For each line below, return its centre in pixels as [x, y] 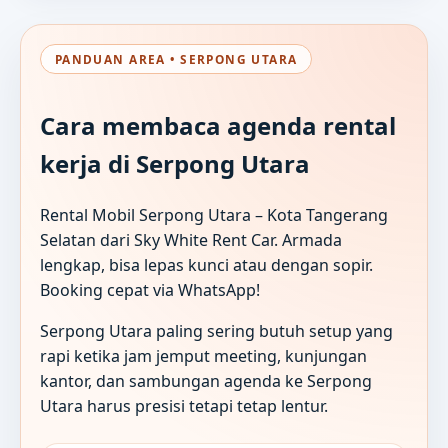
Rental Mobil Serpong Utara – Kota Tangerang [214, 214]
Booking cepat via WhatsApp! [150, 289]
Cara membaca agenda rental [218, 126]
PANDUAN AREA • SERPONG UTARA [176, 58]
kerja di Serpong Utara [175, 164]
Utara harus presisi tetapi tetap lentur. [184, 405]
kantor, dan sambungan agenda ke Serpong [206, 380]
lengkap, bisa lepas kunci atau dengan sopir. [207, 264]
